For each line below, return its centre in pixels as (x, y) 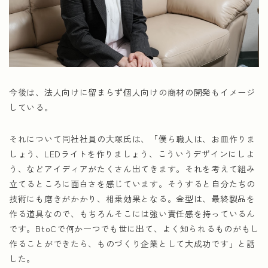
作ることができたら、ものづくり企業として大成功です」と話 (132, 243)
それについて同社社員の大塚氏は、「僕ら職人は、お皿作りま (132, 139)
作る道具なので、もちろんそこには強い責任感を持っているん (132, 214)
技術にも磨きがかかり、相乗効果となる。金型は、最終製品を (132, 199)
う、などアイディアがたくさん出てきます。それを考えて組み (132, 169)
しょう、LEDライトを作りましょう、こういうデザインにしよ (132, 154)
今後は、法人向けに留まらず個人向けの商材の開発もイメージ (132, 92)
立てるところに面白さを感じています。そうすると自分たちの (132, 184)
